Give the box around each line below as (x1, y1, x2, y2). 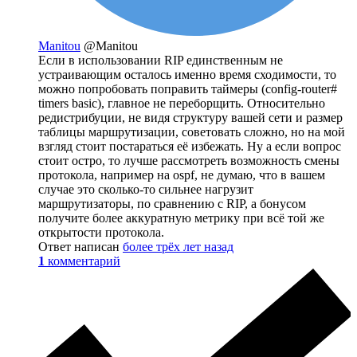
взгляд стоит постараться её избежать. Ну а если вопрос (38, 139, 341, 153)
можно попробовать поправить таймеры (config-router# (38, 81, 337, 96)
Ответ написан (38, 239, 123, 253)
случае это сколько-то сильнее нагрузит (38, 182, 253, 196)
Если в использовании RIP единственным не (38, 53, 283, 67)
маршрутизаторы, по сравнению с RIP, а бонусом (38, 196, 306, 210)
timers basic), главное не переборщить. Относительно (38, 96, 325, 110)
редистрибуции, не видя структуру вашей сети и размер (38, 110, 343, 124)
